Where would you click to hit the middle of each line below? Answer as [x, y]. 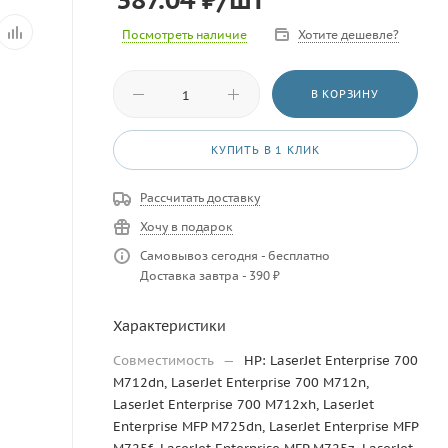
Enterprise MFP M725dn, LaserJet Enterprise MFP [265, 426]
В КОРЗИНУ [344, 94]
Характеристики [169, 326]
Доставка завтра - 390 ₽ [210, 275]
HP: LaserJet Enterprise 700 [331, 360]
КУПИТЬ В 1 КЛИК [265, 150]
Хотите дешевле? [348, 34]
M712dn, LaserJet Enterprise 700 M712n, [241, 382]
